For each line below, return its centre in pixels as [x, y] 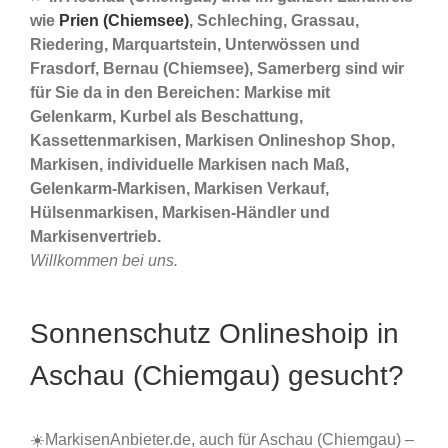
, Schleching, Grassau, [274, 21]
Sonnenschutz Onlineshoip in [214, 334]
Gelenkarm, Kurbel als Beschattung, [166, 117]
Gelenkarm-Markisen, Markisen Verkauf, [179, 189]
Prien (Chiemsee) [124, 21]
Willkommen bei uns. [104, 261]
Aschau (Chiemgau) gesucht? [217, 376]
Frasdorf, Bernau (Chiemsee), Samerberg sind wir [217, 69]
